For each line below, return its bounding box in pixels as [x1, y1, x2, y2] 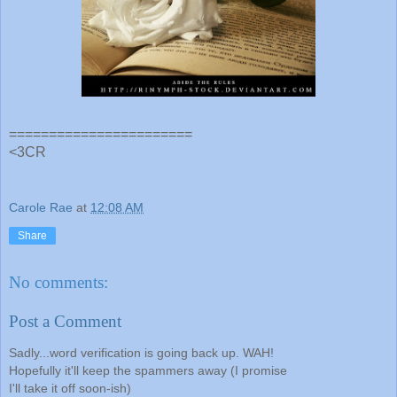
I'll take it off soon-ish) [9, 380, 131, 395]
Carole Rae [9, 200, 73, 215]
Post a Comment [9, 311, 121, 331]
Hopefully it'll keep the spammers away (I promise [9, 362, 287, 378]
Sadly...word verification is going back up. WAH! [9, 345, 274, 360]
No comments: [9, 272, 108, 292]
